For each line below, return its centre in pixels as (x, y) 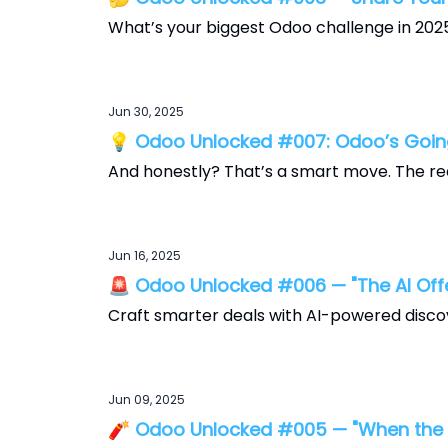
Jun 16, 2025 (144, 255)
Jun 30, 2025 (146, 111)
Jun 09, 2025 (146, 399)
